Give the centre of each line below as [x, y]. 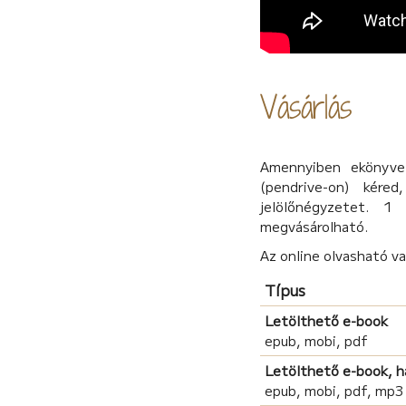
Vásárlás [306, 107]
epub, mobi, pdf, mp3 [334, 391]
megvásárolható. [315, 227]
